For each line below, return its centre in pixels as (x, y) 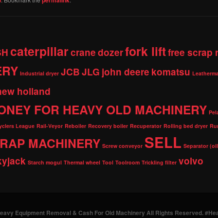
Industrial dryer (39, 73)
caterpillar (39, 51)
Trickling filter (159, 162)
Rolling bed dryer (186, 126)
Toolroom (127, 162)
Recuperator (146, 126)
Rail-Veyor (50, 126)
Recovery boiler (108, 126)
